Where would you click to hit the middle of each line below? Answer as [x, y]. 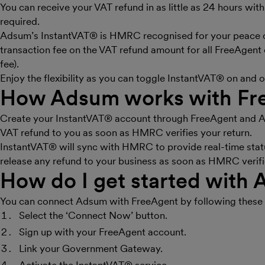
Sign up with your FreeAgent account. [103, 232]
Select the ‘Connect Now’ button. [93, 215]
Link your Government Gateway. [91, 248]
